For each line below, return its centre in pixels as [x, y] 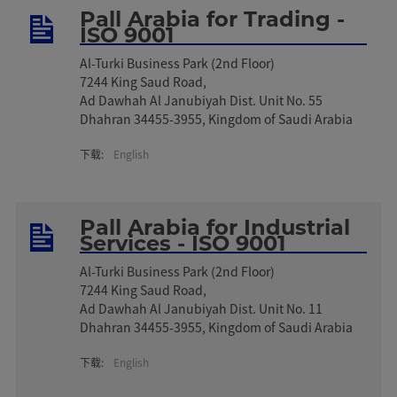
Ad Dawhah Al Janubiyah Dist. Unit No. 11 [202, 308]
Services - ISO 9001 [183, 243]
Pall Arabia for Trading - [213, 19]
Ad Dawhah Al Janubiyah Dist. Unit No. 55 [202, 100]
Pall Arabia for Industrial [215, 227]
